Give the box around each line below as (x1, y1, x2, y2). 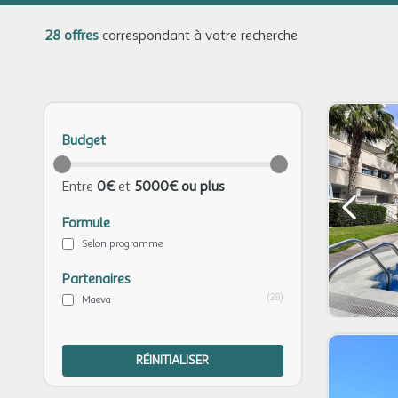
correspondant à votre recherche (99, 27, 298, 44)
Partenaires (62, 270, 131, 288)
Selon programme (82, 237, 163, 250)
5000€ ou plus (134, 178, 225, 195)
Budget (62, 131, 106, 149)
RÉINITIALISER (136, 353, 210, 368)
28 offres (44, 27, 99, 44)
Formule (62, 214, 110, 232)
